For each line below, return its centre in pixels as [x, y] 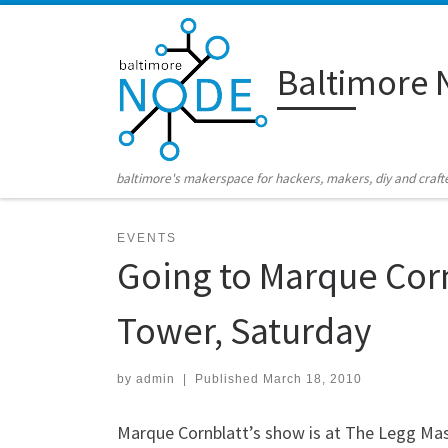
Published [228, 378]
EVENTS [147, 237]
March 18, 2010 [312, 378]
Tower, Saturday [244, 330]
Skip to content [75, 28]
